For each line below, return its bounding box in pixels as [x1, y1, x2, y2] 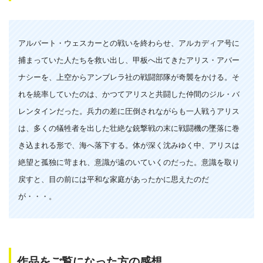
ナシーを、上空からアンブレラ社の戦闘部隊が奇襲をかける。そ [18, 72, 240, 82]
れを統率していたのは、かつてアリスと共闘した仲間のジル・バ [18, 89, 240, 99]
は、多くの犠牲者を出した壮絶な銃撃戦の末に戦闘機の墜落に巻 [18, 123, 240, 133]
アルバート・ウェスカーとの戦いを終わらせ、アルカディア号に [18, 38, 240, 48]
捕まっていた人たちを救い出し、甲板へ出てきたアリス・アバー [18, 55, 240, 65]
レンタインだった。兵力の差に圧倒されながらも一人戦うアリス [18, 106, 240, 116]
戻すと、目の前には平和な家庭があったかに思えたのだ [18, 174, 209, 184]
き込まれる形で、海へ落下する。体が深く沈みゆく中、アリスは [18, 140, 240, 150]
